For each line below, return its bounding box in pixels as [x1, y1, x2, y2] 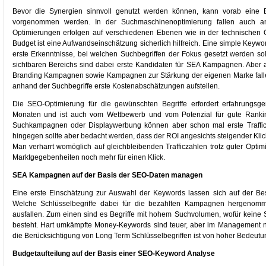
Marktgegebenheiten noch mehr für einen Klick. [12, 153, 165, 161]
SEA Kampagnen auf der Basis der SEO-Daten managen [12, 171, 202, 179]
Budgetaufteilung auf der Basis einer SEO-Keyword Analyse [12, 249, 215, 258]
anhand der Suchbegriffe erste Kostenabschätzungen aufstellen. [12, 82, 220, 90]
